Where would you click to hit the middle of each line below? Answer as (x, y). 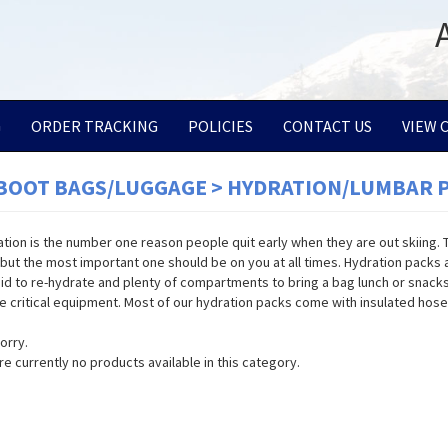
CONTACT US (327, 126)
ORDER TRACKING (94, 126)
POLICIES (220, 126)
